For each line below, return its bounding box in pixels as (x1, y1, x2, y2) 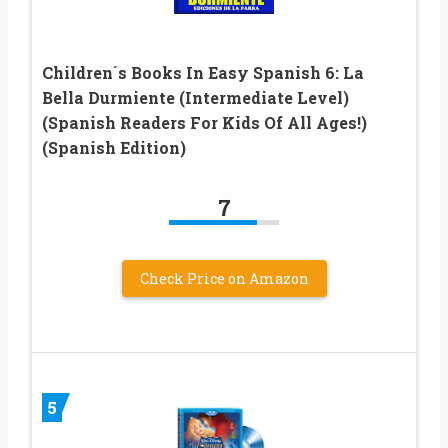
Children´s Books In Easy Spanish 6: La (42, 62, 364, 84)
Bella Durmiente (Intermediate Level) (42, 87, 349, 109)
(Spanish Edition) (42, 137, 186, 159)
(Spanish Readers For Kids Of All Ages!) (42, 112, 367, 134)
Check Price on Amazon (139, 269, 309, 289)
